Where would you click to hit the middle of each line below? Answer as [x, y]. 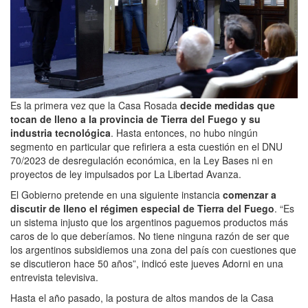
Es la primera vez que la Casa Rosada [95, 105]
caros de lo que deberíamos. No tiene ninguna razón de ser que [150, 235]
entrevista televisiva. [54, 277]
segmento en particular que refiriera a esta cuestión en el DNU [146, 146]
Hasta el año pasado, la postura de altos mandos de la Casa [142, 297]
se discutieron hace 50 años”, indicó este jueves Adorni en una [147, 263]
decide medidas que [228, 105]
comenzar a [250, 194]
